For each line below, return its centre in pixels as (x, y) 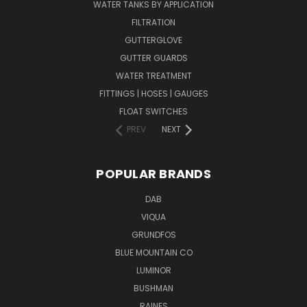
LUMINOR (153, 270)
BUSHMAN (153, 288)
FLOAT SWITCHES (153, 111)
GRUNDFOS (153, 234)
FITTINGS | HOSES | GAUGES (153, 93)
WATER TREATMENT (153, 75)
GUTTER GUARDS (153, 58)
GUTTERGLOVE (153, 40)
